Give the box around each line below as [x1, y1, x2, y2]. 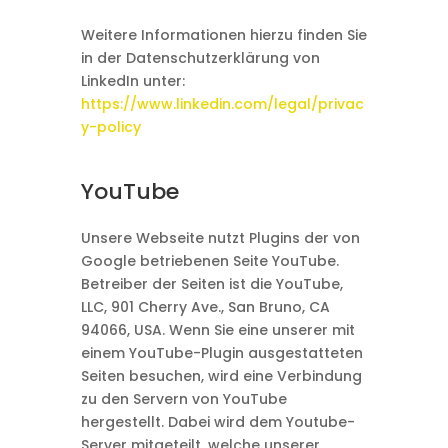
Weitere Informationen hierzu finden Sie [80, 25, 367, 45]
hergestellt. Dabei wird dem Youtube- [80, 412, 355, 432]
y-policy [80, 117, 141, 137]
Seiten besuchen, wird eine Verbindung [80, 366, 362, 386]
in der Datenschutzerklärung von [80, 48, 320, 68]
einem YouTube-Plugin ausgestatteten [80, 343, 363, 363]
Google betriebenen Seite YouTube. [80, 251, 339, 271]
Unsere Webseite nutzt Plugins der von [80, 228, 360, 248]
